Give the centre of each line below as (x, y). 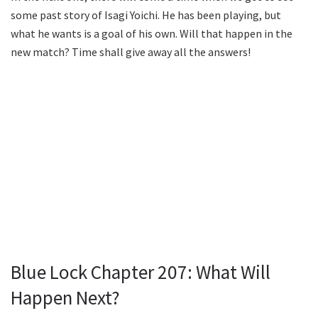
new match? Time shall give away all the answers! (131, 51)
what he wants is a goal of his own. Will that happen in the (152, 33)
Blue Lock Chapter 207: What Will (141, 272)
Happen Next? (65, 298)
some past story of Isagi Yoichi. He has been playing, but (146, 15)
